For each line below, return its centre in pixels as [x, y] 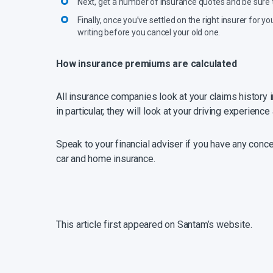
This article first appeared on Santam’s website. [154, 225]
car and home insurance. [106, 159]
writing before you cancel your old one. [149, 33]
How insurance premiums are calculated [147, 64]
